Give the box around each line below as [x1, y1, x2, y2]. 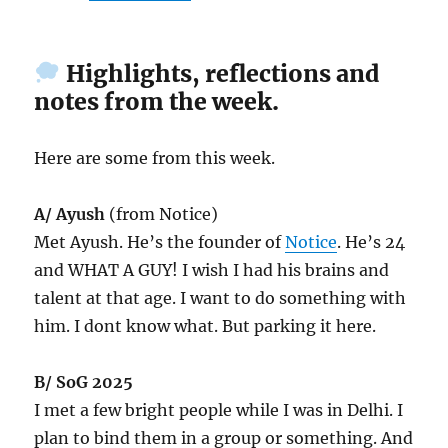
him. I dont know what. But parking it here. [34, 315, 377, 336]
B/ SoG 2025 [34, 371, 134, 392]
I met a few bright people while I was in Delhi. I [34, 399, 404, 420]
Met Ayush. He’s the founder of [34, 231, 286, 252]
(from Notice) [105, 203, 219, 224]
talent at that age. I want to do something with [34, 287, 407, 308]
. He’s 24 [337, 231, 406, 252]
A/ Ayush [34, 203, 106, 224]
